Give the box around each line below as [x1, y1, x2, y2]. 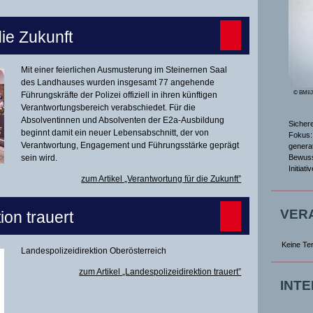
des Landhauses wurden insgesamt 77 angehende [21, 78, 215, 88]
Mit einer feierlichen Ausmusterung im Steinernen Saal [21, 65, 228, 75]
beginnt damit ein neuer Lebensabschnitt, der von [21, 128, 210, 138]
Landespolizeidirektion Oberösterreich [21, 245, 167, 256]
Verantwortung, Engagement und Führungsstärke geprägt [21, 140, 240, 151]
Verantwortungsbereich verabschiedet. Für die [21, 103, 196, 113]
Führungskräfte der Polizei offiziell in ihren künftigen [21, 90, 218, 101]
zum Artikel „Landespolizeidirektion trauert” [79, 266, 242, 277]
